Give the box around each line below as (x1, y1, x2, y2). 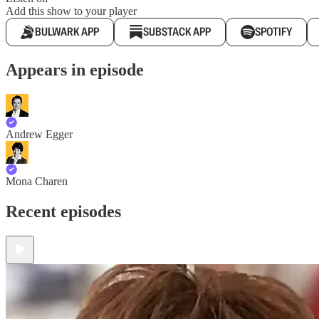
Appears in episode (6, 61, 144, 80)
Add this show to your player (6, 5, 137, 18)
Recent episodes (6, 202, 121, 221)
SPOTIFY (255, 24, 292, 40)
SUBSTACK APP (143, 24, 211, 40)
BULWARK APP (35, 24, 99, 40)
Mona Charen (6, 175, 68, 188)
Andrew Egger (6, 128, 73, 141)
